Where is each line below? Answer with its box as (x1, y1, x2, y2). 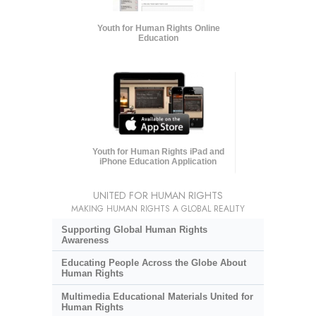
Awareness (61, 234, 109, 245)
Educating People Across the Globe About (61, 257, 246, 269)
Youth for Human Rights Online (97, 23, 220, 33)
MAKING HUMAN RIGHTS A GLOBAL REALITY (71, 202, 245, 215)
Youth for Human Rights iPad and (92, 146, 224, 157)
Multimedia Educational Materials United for (61, 291, 253, 302)
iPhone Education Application (99, 156, 217, 166)
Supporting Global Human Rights (61, 224, 207, 235)
